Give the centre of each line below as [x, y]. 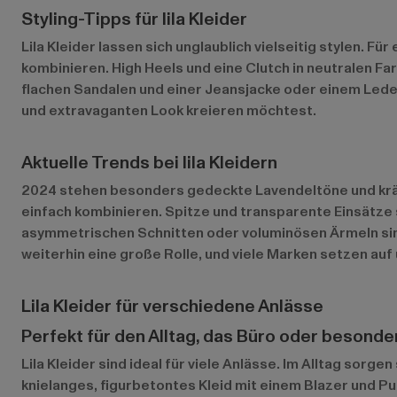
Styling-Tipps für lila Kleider [134, 19]
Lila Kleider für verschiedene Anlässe [172, 306]
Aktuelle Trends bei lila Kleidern [149, 163]
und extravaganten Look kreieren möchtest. [169, 110]
